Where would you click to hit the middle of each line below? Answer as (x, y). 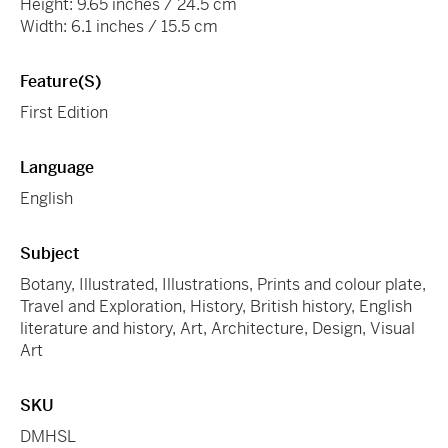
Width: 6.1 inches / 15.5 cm (119, 26)
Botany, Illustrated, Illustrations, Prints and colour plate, (223, 284)
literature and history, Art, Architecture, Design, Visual (217, 328)
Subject (49, 253)
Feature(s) (60, 81)
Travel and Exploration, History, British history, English (216, 306)
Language (57, 167)
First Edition (64, 112)
